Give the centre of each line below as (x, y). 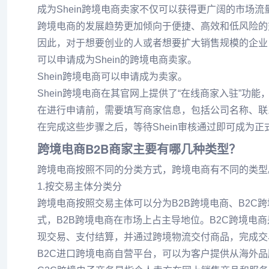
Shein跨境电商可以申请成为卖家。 (112, 77)
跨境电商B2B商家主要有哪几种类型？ (139, 149)
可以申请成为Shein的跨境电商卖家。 (117, 60)
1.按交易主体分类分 (80, 186)
